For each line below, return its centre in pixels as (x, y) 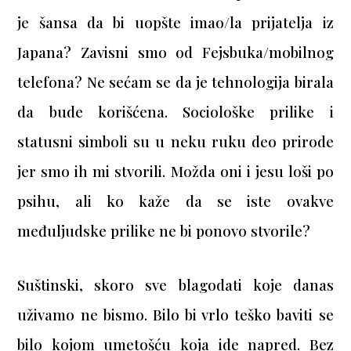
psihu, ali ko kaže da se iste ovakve (175, 201)
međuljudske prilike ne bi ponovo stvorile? (164, 231)
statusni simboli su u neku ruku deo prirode (175, 142)
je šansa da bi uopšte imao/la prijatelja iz (175, 23)
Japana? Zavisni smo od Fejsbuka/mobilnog (175, 52)
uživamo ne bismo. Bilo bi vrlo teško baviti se (175, 315)
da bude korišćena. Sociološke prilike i (175, 112)
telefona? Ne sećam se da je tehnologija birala (175, 82)
